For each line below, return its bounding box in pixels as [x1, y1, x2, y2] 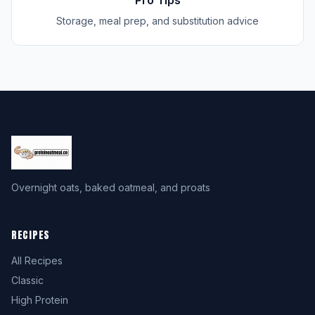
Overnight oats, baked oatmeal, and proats [11, 181, 210, 193]
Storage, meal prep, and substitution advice [56, 15, 259, 27]
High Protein [11, 294, 68, 306]
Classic [11, 274, 44, 286]
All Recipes [11, 255, 63, 266]
